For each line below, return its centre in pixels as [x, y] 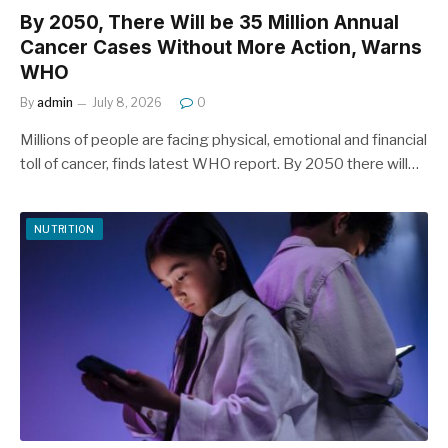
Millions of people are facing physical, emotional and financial [223, 139]
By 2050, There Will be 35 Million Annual [209, 22]
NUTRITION [64, 228]
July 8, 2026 [127, 102]
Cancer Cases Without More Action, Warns [221, 47]
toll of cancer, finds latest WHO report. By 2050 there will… [219, 163]
